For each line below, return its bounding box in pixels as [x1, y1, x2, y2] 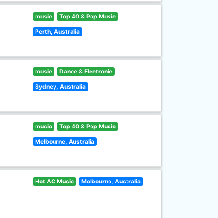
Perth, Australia [35, 28, 80, 35]
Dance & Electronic [59, 68, 112, 75]
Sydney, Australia [35, 83, 86, 90]
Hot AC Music [35, 178, 74, 185]
